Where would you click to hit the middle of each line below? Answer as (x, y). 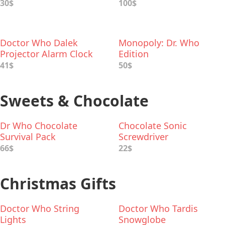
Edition (134, 54)
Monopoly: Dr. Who (159, 43)
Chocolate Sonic (153, 126)
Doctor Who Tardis (158, 208)
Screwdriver (143, 137)
